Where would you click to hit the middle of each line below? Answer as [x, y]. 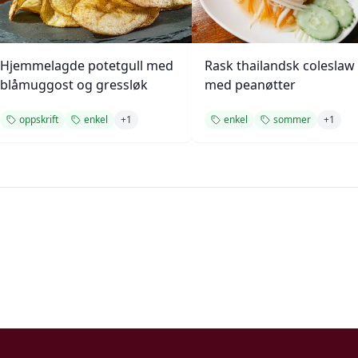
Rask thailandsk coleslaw [280, 66]
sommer [292, 119]
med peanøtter [250, 85]
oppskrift [39, 119]
